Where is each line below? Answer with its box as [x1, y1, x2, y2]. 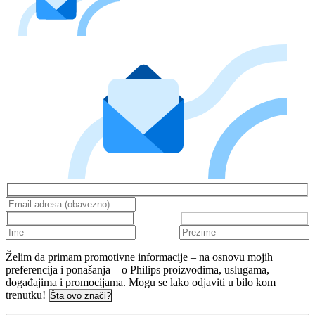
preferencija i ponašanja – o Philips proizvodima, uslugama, [6, 264, 269, 276]
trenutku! [6, 289, 46, 302]
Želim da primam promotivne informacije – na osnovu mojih [6, 251, 273, 264]
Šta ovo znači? [50, 290, 111, 302]
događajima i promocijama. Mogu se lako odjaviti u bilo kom [6, 276, 276, 289]
